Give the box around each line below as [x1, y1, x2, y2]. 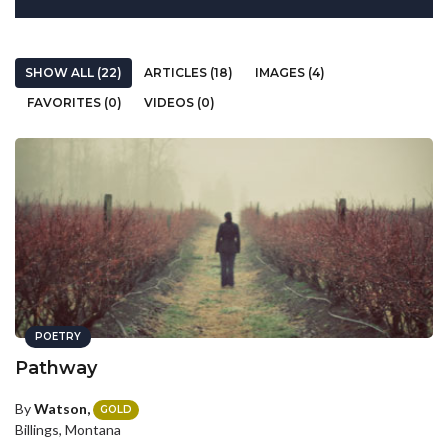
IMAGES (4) [255, 65, 325, 80]
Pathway [15, 357, 97, 379]
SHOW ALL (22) [25, 65, 122, 80]
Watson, [34, 400, 90, 417]
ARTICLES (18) [144, 65, 233, 80]
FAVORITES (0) [27, 95, 122, 110]
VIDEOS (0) [144, 95, 215, 110]
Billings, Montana [15, 421, 121, 439]
